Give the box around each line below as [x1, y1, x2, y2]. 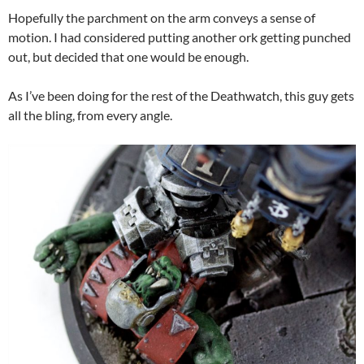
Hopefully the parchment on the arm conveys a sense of [8, 10, 315, 26]
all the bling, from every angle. [8, 107, 172, 123]
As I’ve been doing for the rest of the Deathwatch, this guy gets [8, 88, 354, 104]
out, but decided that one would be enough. [8, 49, 249, 65]
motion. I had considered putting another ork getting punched [8, 29, 351, 45]
